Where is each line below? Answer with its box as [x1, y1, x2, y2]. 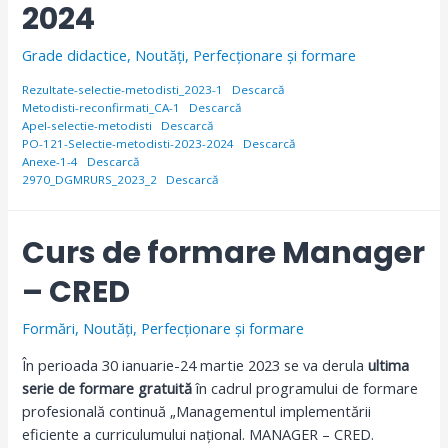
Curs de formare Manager [22, 232, 426, 275]
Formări [22, 318, 76, 339]
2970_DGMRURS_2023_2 [22, 171, 158, 187]
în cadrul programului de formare [192, 377, 419, 398]
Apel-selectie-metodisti [22, 117, 153, 133]
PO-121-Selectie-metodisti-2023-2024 [22, 135, 235, 151]
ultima [368, 354, 410, 375]
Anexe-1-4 [22, 153, 79, 169]
